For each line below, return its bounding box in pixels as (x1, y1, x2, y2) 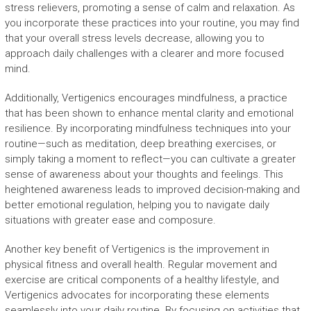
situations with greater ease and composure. (4, 214, 216, 226)
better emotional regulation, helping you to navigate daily (4, 199, 269, 211)
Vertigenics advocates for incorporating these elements (4, 289, 269, 301)
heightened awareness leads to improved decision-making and (4, 183, 300, 196)
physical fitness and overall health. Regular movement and (4, 258, 277, 271)
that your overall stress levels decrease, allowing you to (4, 32, 264, 44)
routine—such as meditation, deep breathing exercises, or (4, 137, 276, 150)
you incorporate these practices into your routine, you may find (4, 17, 299, 29)
